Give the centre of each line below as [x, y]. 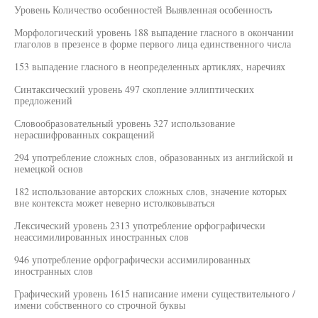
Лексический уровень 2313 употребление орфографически [140, 225]
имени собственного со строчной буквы [100, 305]
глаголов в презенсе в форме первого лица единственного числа [153, 44]
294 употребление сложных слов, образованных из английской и [154, 157]
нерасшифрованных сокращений [84, 135]
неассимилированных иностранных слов [102, 237]
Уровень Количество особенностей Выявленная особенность [143, 10]
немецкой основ [49, 169]
